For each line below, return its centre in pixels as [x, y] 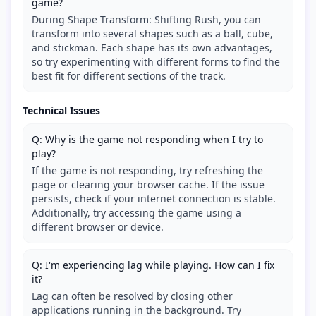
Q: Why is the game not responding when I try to [147, 140]
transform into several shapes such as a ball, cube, [152, 34]
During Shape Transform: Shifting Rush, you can [146, 20]
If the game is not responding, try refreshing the [147, 171]
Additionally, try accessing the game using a [136, 213]
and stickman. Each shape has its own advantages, [152, 48]
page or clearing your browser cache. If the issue [148, 185]
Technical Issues [61, 111]
